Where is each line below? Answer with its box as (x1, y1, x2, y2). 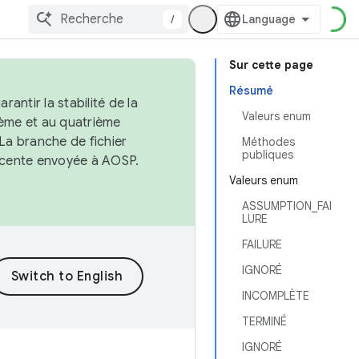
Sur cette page (229, 58, 313, 72)
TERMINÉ (242, 314, 287, 329)
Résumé (229, 83, 273, 98)
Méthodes (242, 135, 295, 149)
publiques (242, 147, 293, 162)
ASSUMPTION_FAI (242, 199, 332, 213)
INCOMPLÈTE (242, 288, 309, 303)
